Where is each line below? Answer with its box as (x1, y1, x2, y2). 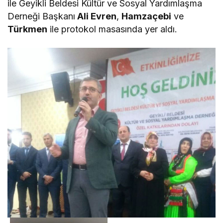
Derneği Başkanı (7, 11, 76, 22)
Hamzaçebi (121, 11, 172, 22)
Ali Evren (75, 11, 117, 22)
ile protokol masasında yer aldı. (47, 24, 178, 35)
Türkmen (7, 24, 47, 35)
